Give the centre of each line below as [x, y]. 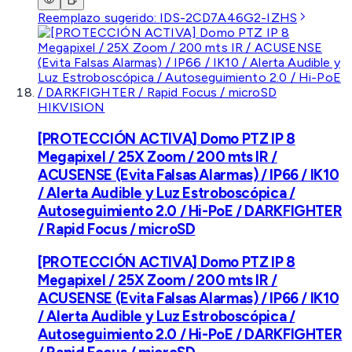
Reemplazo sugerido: [99, 18]
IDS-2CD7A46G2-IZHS [229, 18]
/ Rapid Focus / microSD [117, 229]
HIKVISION [71, 108]
